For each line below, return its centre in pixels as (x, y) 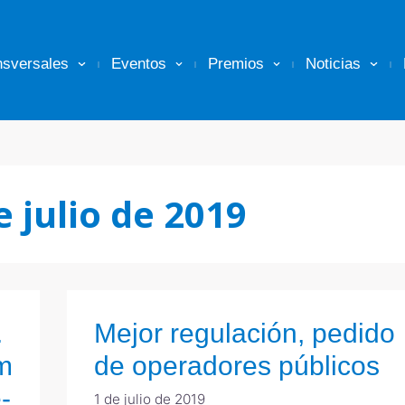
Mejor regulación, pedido (245, 333)
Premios (236, 64)
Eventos (138, 64)
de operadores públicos (237, 366)
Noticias (334, 64)
